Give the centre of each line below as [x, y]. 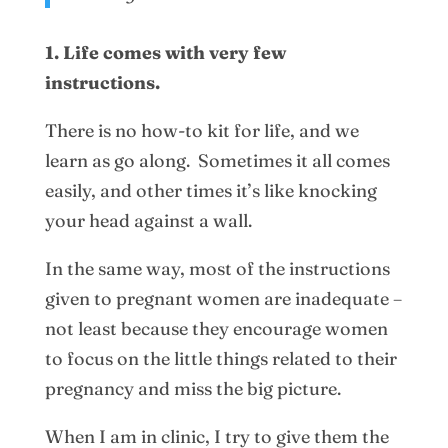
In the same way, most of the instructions [217, 268]
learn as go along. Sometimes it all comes [217, 160]
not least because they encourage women [216, 328]
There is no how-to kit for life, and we [201, 130]
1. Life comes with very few [165, 52]
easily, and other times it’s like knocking [210, 190]
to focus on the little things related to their [220, 358]
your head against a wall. [148, 220]
